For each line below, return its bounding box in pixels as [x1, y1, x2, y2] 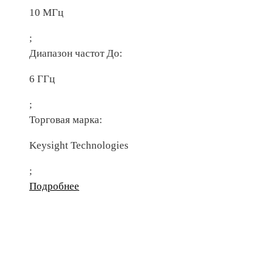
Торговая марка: [29, 114, 102, 126]
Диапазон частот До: [29, 48, 122, 60]
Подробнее [29, 180, 79, 193]
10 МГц [29, 7, 63, 19]
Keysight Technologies [29, 140, 129, 152]
